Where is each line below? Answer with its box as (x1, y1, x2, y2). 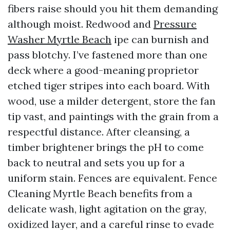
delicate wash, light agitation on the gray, (8, 202, 206, 215)
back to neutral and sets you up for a (8, 156, 185, 169)
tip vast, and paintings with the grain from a (8, 110, 219, 123)
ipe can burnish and (111, 33, 209, 46)
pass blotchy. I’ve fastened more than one (8, 48, 207, 61)
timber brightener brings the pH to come (8, 141, 204, 154)
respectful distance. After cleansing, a (8, 125, 190, 138)
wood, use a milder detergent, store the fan (8, 94, 216, 107)
